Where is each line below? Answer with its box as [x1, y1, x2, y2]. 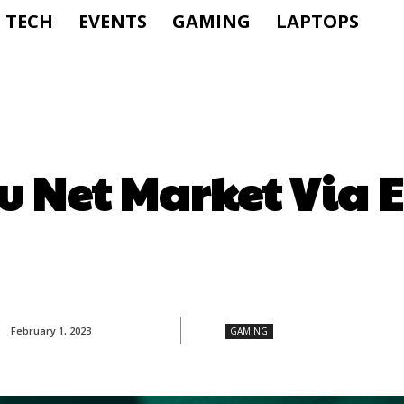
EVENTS [78, 9, 147, 33]
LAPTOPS [276, 9, 359, 33]
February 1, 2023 [10, 324, 91, 338]
